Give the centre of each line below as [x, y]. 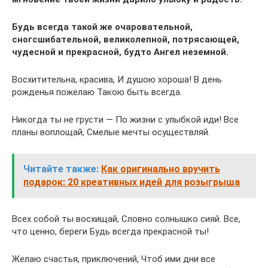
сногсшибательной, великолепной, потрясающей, [126, 39]
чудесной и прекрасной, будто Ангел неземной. [120, 52]
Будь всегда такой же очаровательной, [102, 27]
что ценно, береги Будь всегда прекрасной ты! [110, 232]
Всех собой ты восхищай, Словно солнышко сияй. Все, [126, 219]
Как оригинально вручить [161, 169]
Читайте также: [61, 169]
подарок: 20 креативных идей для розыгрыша [132, 182]
